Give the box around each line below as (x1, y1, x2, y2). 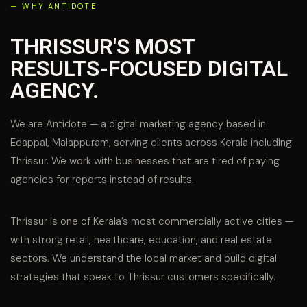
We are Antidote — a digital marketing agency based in (10, 116, 266, 131)
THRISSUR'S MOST (10, 33, 195, 60)
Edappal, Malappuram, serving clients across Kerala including (10, 135, 292, 149)
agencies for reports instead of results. (10, 172, 194, 186)
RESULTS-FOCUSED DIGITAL (10, 55, 288, 82)
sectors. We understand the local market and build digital (10, 251, 277, 265)
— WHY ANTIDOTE (10, 1, 97, 12)
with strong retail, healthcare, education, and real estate (10, 232, 272, 247)
